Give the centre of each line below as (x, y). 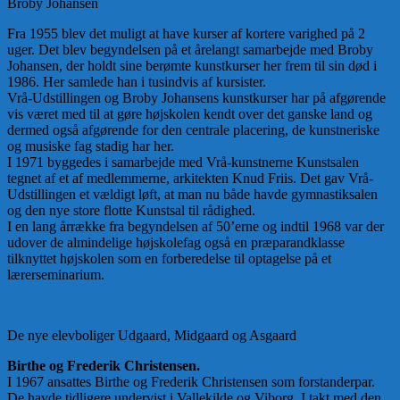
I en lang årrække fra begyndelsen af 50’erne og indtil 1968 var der (196, 227)
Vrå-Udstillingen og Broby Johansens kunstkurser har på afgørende (196, 98)
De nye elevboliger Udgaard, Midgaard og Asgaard (152, 336)
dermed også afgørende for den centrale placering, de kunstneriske (193, 130)
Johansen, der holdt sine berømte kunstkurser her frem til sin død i (192, 66)
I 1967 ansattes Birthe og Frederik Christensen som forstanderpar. (191, 382)
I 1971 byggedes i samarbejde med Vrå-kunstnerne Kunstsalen (183, 162)
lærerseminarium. (56, 275)
